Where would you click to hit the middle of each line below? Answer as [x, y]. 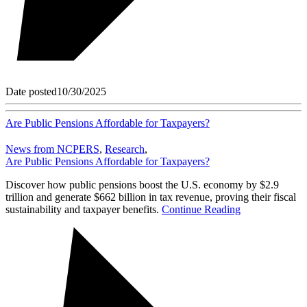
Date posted [31, 91]
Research [125, 149]
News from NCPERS [52, 149]
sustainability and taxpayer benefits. [84, 209]
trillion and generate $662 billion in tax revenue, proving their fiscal [151, 197]
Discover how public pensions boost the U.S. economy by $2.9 [142, 184]
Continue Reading [201, 209]
